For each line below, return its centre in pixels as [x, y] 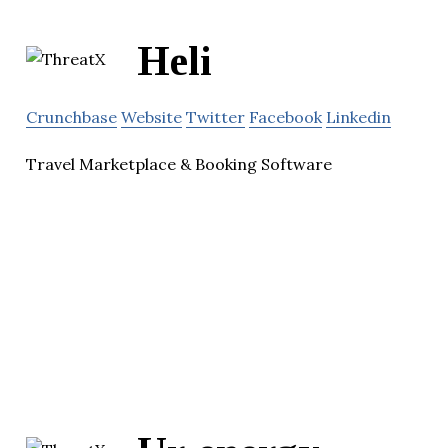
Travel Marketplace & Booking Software [179, 164]
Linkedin [358, 117]
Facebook [285, 117]
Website [151, 117]
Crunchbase [71, 117]
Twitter [215, 117]
